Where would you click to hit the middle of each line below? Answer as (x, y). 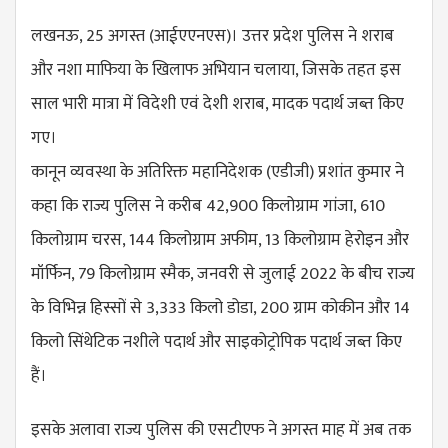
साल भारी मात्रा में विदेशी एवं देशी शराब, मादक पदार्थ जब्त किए (217, 104)
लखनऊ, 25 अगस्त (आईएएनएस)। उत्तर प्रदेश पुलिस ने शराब (212, 36)
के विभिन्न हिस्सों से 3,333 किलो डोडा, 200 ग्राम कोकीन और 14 (220, 308)
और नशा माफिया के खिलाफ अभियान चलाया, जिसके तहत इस (216, 70)
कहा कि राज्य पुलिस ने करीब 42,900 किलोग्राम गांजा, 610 (208, 206)
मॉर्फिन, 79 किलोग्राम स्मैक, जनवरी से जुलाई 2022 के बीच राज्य (223, 274)
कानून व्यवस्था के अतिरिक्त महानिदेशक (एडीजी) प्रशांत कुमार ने (217, 172)
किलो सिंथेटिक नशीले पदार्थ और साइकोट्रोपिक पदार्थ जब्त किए (216, 342)
